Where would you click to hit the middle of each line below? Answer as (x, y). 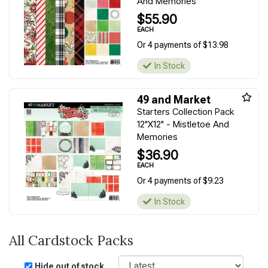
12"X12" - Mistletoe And (183, 124)
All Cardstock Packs (71, 240)
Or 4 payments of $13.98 (183, 45)
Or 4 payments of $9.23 (180, 181)
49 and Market (174, 100)
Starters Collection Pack (185, 112)
